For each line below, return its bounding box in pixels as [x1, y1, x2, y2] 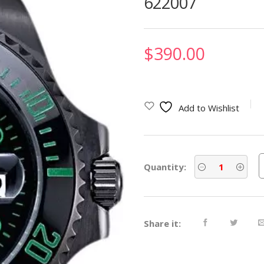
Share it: [144, 217, 181, 230]
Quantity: [144, 160, 186, 173]
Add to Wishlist [179, 101, 239, 114]
